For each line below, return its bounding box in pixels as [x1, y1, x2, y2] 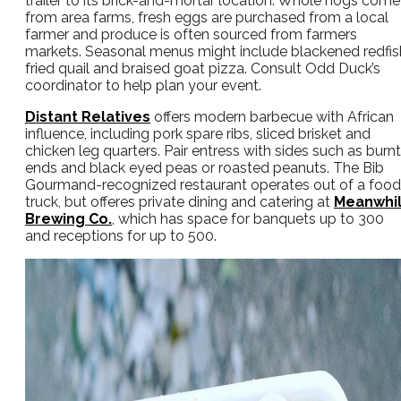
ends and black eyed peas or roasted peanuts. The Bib [25, 159, 384, 177]
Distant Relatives [25, 108, 150, 126]
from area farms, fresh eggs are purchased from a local [25, 9, 388, 27]
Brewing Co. [25, 210, 112, 228]
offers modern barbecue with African [150, 108, 394, 126]
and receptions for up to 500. [25, 227, 217, 245]
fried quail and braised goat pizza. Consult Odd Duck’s [25, 60, 380, 78]
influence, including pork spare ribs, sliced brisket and [25, 125, 371, 143]
